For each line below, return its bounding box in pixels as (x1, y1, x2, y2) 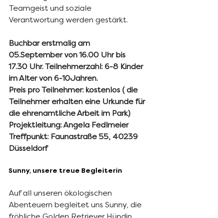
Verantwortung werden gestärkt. (9, 15, 128, 24)
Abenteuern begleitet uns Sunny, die (9, 200, 144, 209)
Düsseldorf (9, 143, 48, 153)
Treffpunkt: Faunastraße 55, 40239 (9, 131, 140, 141)
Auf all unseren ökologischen (9, 188, 114, 198)
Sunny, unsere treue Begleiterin (9, 166, 122, 175)
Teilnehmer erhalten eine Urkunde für (9, 96, 147, 106)
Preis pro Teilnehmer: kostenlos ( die (9, 85, 140, 94)
